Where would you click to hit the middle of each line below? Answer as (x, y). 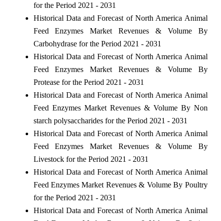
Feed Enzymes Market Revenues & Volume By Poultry (120, 184)
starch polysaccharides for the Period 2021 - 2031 (110, 120)
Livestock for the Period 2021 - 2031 (91, 159)
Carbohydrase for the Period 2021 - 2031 (97, 43)
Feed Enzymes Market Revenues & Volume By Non (120, 108)
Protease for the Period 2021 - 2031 (89, 82)
